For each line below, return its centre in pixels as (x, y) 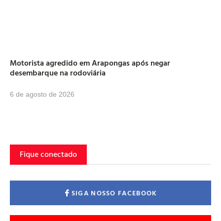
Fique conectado (48, 154)
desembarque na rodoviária (58, 72)
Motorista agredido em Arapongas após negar (90, 62)
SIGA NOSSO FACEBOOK (114, 193)
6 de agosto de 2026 (42, 94)
